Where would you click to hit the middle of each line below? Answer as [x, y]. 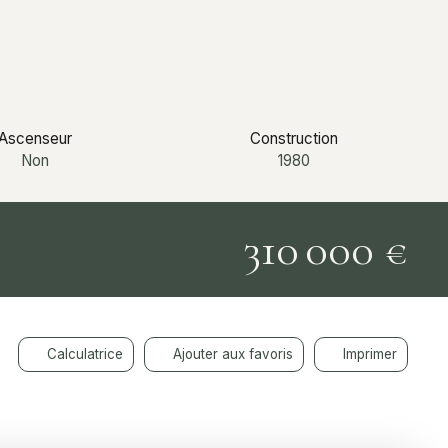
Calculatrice [85, 354]
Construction [294, 138]
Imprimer [370, 354]
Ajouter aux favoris [233, 354]
